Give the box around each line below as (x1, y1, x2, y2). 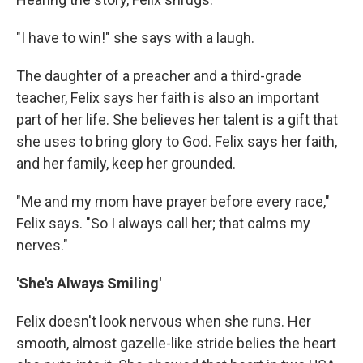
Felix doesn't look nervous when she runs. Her (16, 313, 311, 331)
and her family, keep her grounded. (16, 155, 236, 173)
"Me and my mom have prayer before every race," (16, 193, 330, 211)
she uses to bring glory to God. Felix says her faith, (16, 133, 337, 151)
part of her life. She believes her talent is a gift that (16, 111, 338, 129)
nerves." (16, 237, 68, 254)
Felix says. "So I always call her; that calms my (16, 215, 310, 233)
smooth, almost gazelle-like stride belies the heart (16, 335, 336, 352)
